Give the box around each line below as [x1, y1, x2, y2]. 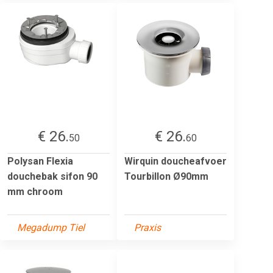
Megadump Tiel [17, 221, 85, 233]
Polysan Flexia [7, 155, 73, 167]
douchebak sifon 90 [7, 170, 97, 182]
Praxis [134, 221, 161, 233]
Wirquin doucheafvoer [124, 155, 227, 167]
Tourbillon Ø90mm [124, 170, 208, 182]
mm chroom [7, 185, 63, 197]
